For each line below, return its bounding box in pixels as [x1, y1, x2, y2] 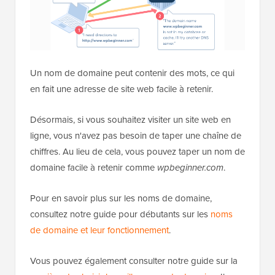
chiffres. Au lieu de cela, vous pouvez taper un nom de [30, 145, 245, 158]
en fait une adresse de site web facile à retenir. [30, 82, 213, 96]
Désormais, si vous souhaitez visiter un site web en [30, 113, 231, 126]
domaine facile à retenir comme [30, 161, 157, 174]
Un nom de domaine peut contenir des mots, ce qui [30, 66, 234, 80]
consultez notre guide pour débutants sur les [30, 207, 211, 221]
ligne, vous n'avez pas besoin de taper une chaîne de [30, 129, 241, 142]
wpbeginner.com [157, 161, 223, 175]
